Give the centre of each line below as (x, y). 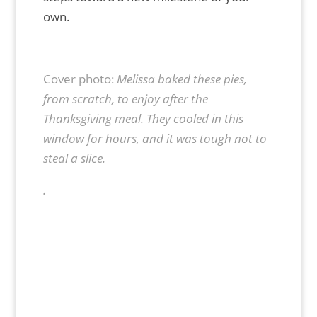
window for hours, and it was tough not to (155, 138)
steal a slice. (74, 158)
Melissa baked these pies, (181, 79)
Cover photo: (80, 79)
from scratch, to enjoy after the (125, 98)
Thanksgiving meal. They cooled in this (143, 118)
